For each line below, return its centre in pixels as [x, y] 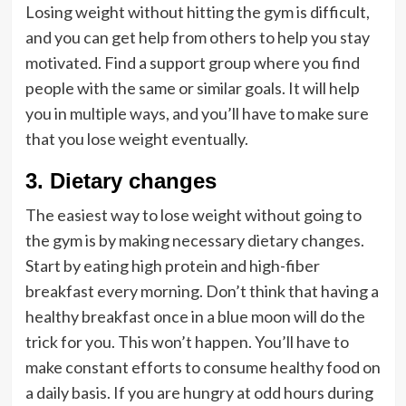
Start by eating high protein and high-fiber [172, 265]
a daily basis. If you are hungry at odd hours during [199, 392]
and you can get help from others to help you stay [197, 37]
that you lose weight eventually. [136, 138]
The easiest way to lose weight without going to [193, 214]
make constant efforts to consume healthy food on [203, 367]
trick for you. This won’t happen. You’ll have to [187, 341]
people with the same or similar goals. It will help [192, 87]
